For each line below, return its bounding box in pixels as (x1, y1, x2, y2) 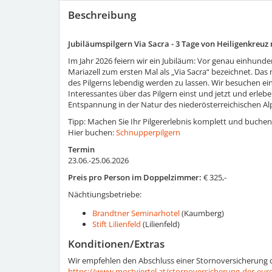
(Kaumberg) (180, 207, 224, 219)
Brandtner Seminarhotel (92, 207, 180, 219)
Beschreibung (68, 7, 136, 22)
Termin (68, 143, 95, 155)
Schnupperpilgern (116, 126, 180, 138)
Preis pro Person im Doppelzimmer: (68, 171, 202, 183)
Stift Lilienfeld (92, 218, 141, 229)
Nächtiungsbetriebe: (68, 188, 141, 200)
